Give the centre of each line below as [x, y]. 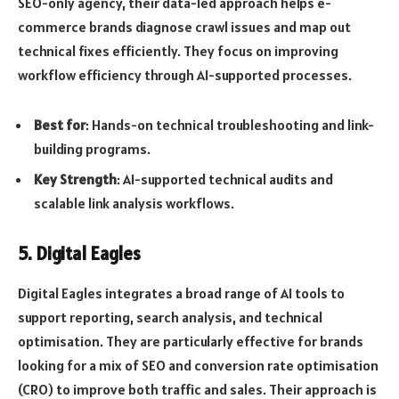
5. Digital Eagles [79, 254]
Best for [60, 124]
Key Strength [75, 179]
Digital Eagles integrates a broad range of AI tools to [181, 293]
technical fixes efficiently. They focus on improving [178, 50]
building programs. [92, 148]
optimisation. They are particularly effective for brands [191, 341]
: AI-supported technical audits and [225, 179]
